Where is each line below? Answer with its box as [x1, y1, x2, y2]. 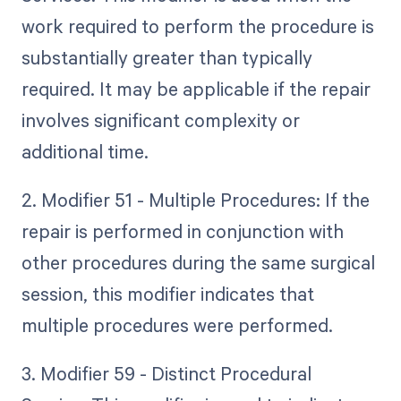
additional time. [21, 138, 149, 164]
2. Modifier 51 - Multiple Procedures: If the [21, 186, 370, 212]
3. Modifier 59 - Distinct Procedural [21, 361, 311, 387]
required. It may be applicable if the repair [21, 75, 371, 101]
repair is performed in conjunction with [21, 218, 344, 243]
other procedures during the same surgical [21, 249, 375, 275]
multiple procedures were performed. [21, 311, 333, 337]
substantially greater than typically [21, 44, 312, 70]
